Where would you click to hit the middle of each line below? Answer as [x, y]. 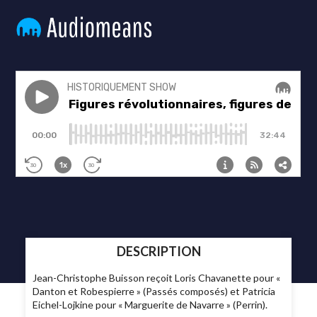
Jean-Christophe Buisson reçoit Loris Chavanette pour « [157, 278]
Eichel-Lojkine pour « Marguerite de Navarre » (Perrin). [151, 305]
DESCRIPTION [158, 251]
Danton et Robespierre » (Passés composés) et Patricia [154, 292]
